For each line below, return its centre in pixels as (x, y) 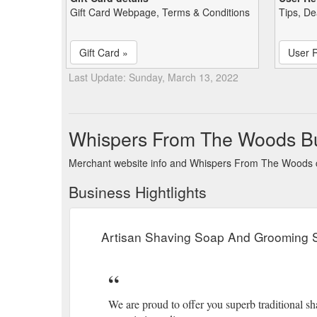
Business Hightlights (138, 191)
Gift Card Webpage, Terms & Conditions (160, 12)
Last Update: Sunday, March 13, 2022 (154, 77)
